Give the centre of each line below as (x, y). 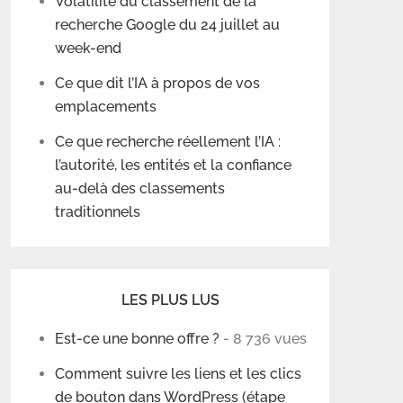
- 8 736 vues (263, 339)
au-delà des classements (140, 189)
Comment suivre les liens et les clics (178, 374)
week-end (88, 49)
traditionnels (98, 212)
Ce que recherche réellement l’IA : (168, 142)
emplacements (106, 107)
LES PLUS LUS (170, 300)
